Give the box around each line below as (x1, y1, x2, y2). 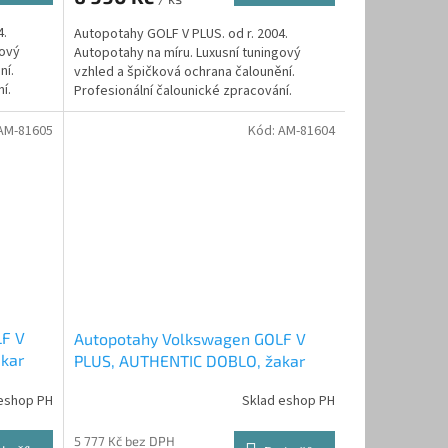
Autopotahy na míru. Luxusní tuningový (73, 42, 301, 63)
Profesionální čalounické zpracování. (73, 80, 292, 101)
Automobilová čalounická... (73, 99, 232, 120)
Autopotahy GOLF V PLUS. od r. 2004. (73, 23, 288, 44)
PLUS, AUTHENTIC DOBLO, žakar (73, 350, 305, 370)
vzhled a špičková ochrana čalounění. (73, 61, 295, 82)
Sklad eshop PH (241, 391, 335, 412)
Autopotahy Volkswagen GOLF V (73, 328, 306, 348)
